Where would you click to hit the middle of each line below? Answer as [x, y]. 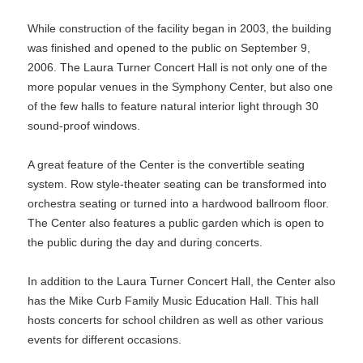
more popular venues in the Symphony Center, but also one [180, 87]
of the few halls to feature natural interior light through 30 [173, 106]
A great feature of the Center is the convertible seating [166, 164]
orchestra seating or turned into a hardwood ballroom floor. [178, 203]
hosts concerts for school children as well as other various [175, 320]
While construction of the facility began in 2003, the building [179, 28]
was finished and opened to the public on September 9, [169, 48]
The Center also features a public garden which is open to [176, 223]
